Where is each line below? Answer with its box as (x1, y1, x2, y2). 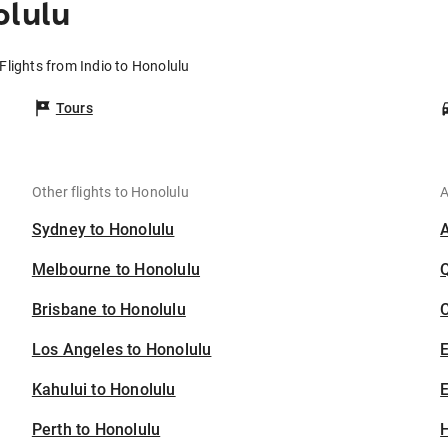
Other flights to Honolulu (31, 184, 189, 201)
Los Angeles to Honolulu (31, 340, 212, 360)
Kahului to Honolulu (31, 380, 176, 400)
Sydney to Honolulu (31, 220, 175, 240)
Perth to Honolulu (31, 420, 161, 440)
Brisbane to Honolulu (31, 300, 186, 320)
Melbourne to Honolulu (31, 260, 201, 280)
